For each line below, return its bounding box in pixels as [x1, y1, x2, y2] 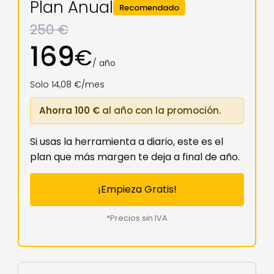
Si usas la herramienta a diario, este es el [30, 135, 223, 149]
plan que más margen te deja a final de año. [30, 150, 240, 165]
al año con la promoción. [100, 104, 221, 117]
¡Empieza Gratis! [97, 182, 177, 197]
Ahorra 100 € [39, 104, 100, 117]
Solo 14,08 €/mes [30, 78, 105, 91]
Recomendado [119, 2, 179, 14]
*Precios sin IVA [106, 212, 168, 224]
